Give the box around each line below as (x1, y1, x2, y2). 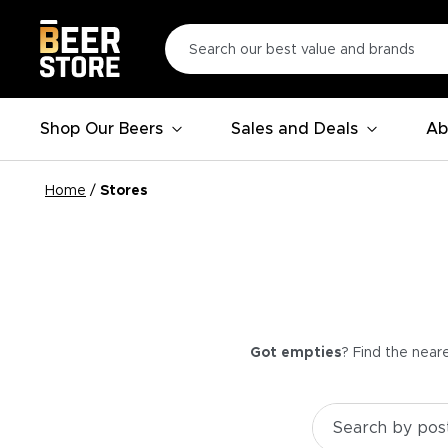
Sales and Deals (231, 121, 358, 137)
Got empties (250, 346, 342, 360)
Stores (100, 184, 148, 198)
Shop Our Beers (40, 121, 163, 137)
